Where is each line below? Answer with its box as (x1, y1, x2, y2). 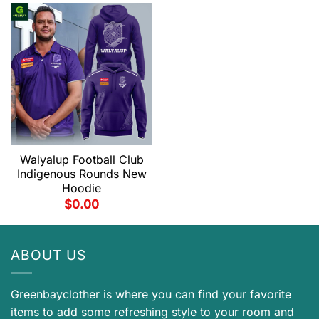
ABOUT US (11, 246, 86, 263)
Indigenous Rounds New (16, 166, 147, 181)
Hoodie (62, 180, 101, 195)
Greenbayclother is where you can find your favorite (11, 287, 291, 302)
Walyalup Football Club (19, 152, 144, 167)
